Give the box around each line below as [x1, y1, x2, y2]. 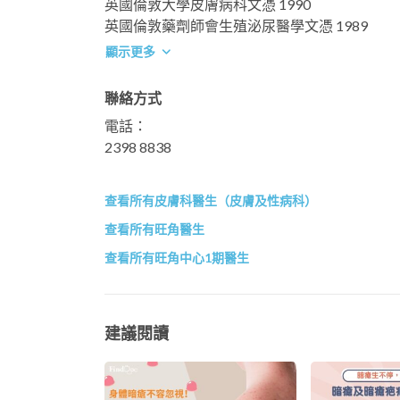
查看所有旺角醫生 [104, 221, 204, 237]
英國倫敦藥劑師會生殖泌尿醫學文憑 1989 [104, 16, 368, 34]
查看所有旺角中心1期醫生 [104, 249, 249, 265]
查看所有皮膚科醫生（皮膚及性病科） [104, 192, 317, 208]
